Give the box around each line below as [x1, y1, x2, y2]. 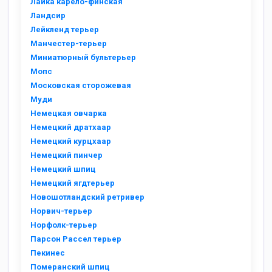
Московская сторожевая [30, 81, 131, 90]
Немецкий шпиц [30, 165, 96, 174]
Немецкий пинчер [30, 151, 103, 160]
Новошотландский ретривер [30, 192, 144, 202]
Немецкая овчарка [30, 109, 107, 118]
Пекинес [30, 248, 65, 257]
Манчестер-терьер [30, 39, 107, 48]
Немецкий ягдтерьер [30, 178, 115, 188]
